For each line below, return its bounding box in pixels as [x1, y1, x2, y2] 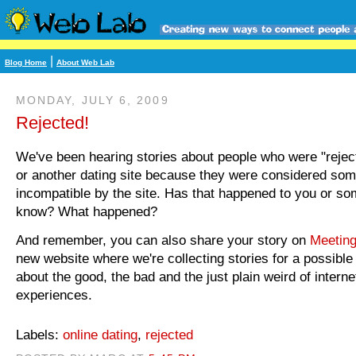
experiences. [16, 286, 92, 303]
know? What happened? [16, 203, 157, 219]
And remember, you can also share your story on [16, 231, 310, 248]
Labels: [16, 326, 63, 342]
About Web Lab [56, 58, 114, 67]
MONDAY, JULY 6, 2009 [16, 94, 169, 106]
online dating [63, 326, 137, 342]
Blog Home [5, 58, 47, 67]
